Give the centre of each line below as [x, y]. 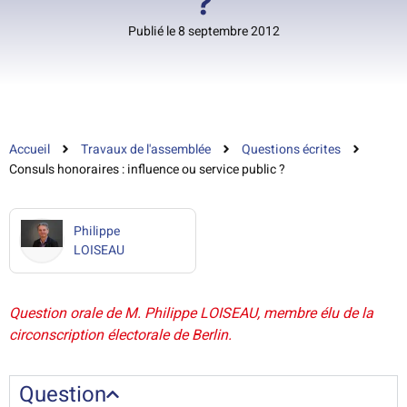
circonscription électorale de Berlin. [120, 335]
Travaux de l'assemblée [146, 149]
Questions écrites [291, 149]
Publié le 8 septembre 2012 [203, 31]
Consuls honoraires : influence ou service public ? [147, 169]
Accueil [30, 149]
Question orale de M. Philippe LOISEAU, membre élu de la [191, 313]
